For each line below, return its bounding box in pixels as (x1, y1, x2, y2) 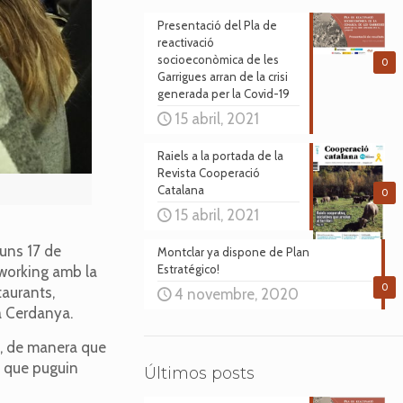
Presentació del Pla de (157, 18, 277, 32)
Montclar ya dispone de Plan (157, 245, 309, 259)
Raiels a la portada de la (157, 148, 283, 163)
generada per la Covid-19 (157, 86, 290, 101)
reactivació (157, 35, 214, 49)
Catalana (157, 183, 204, 197)
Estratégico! (157, 262, 219, 276)
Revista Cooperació (157, 166, 260, 180)
